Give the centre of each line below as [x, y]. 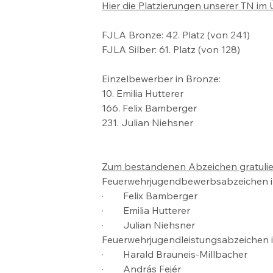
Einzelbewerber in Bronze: [163, 78]
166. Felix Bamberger [151, 108]
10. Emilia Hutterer [143, 93]
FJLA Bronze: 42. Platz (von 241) [176, 34]
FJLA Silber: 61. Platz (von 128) [171, 49]
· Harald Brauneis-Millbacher [175, 254]
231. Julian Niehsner [149, 122]
